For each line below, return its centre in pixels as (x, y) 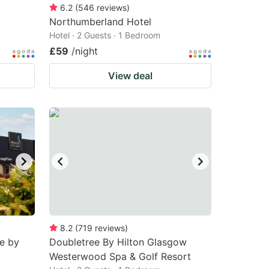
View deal (130, 76)
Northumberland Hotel (100, 22)
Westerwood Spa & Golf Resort (120, 256)
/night (85, 51)
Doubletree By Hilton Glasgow (118, 242)
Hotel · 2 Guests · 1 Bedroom (105, 35)
